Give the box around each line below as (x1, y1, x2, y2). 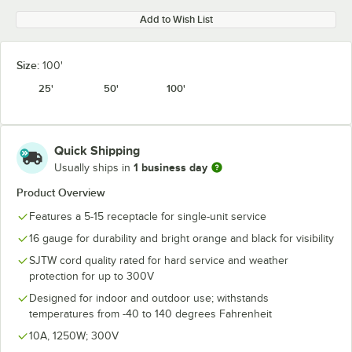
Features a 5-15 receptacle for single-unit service (29, 211, 266, 222)
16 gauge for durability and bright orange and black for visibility (29, 233, 334, 244)
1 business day (134, 160, 207, 174)
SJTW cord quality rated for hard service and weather (29, 255, 288, 266)
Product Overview (16, 186, 105, 199)
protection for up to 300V (29, 270, 154, 282)
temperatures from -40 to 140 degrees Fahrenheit (29, 308, 272, 320)
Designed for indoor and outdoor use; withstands (29, 292, 269, 304)
